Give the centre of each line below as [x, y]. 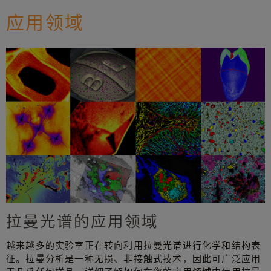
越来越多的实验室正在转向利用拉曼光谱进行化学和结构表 [134, 245]
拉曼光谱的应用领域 [83, 220]
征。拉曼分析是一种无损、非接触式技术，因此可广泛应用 [134, 258]
